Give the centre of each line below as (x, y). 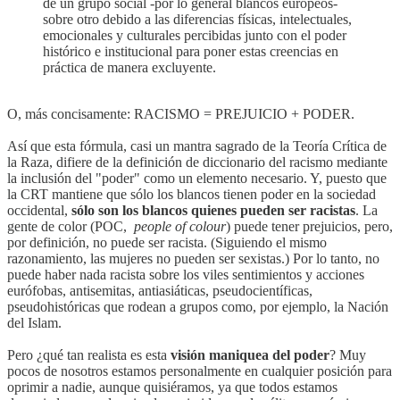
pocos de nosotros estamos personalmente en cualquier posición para (200, 371)
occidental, (39, 210)
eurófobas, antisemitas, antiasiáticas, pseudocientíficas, (160, 290)
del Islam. (34, 322)
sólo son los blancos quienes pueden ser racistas (213, 210)
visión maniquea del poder (250, 354)
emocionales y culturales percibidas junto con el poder (195, 35)
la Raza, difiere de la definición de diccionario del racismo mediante (197, 162)
